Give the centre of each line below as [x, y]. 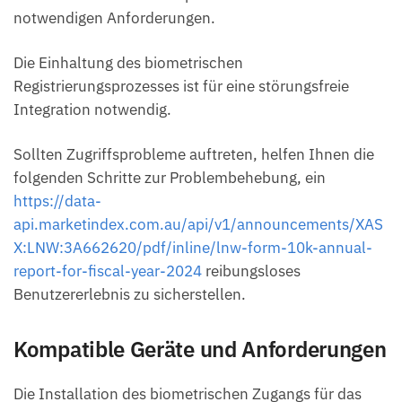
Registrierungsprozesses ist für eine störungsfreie [181, 86]
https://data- [57, 201]
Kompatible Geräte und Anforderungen [200, 349]
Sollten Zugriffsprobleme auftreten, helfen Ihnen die [194, 154]
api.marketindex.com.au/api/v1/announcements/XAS [198, 224]
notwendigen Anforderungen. [114, 17]
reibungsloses [251, 271]
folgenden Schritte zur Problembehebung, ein [170, 177]
